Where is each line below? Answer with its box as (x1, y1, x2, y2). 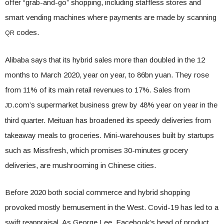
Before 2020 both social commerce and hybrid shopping (5, 188, 190, 196)
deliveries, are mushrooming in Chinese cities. (5, 161, 156, 169)
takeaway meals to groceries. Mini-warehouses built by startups (5, 131, 214, 139)
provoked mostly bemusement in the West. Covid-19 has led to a (5, 203, 218, 211)
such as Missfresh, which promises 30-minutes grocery (5, 146, 188, 154)
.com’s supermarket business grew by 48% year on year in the (12, 100, 217, 109)
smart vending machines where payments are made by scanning (5, 13, 216, 21)
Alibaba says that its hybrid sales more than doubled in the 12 (5, 55, 205, 64)
